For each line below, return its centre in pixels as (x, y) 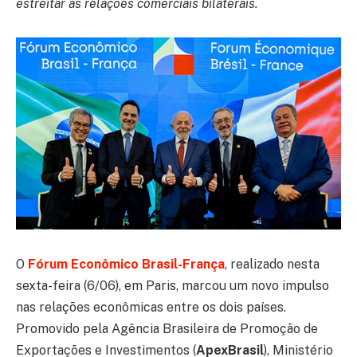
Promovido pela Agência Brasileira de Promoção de (167, 328)
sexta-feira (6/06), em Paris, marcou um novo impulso (173, 285)
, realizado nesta (272, 264)
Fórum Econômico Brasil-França (126, 264)
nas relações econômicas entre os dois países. (151, 307)
